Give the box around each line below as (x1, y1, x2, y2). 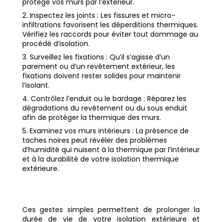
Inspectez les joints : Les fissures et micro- (29, 10, 175, 21)
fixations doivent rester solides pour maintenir (22, 71, 181, 81)
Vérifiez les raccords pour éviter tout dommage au (22, 29, 198, 40)
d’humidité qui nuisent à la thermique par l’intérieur (22, 145, 200, 155)
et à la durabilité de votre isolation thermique (22, 154, 179, 165)
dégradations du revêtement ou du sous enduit (22, 103, 187, 113)
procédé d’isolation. (22, 39, 90, 49)
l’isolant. (22, 80, 50, 91)
